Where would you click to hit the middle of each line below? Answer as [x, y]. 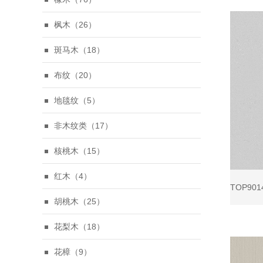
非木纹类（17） [83, 126]
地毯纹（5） [77, 100]
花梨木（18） [79, 227]
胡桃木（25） [79, 201]
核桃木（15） [79, 151]
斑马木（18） [79, 50]
